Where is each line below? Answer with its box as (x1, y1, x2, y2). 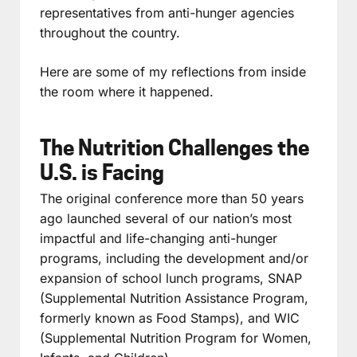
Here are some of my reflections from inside (40, 63, 306, 80)
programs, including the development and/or (40, 249, 308, 266)
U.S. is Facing (40, 159, 164, 185)
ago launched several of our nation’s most (40, 210, 292, 226)
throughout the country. (40, 24, 180, 41)
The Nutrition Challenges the (40, 135, 309, 160)
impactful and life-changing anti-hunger (40, 229, 277, 246)
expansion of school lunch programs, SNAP (40, 269, 302, 286)
